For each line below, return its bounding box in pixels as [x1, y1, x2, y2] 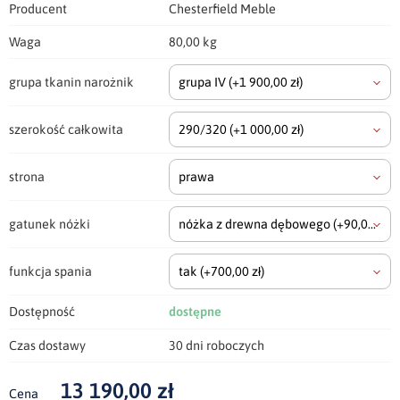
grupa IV [179, 75, 229, 90]
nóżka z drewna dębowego [179, 217, 333, 232]
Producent [9, 2, 67, 17]
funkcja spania [9, 264, 92, 279]
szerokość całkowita [9, 122, 123, 137]
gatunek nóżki [9, 217, 90, 232]
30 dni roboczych [169, 338, 264, 354]
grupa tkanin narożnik [9, 75, 134, 90]
